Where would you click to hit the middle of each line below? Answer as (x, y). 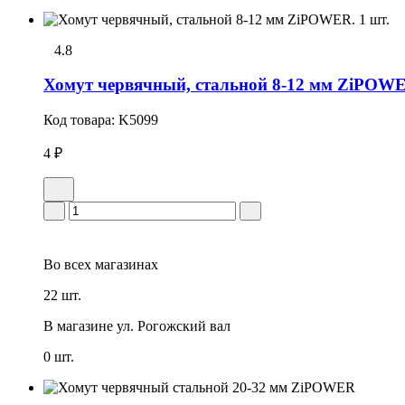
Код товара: (81, 120)
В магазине (78, 326)
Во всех (67, 265)
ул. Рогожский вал (174, 326)
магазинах (125, 265)
